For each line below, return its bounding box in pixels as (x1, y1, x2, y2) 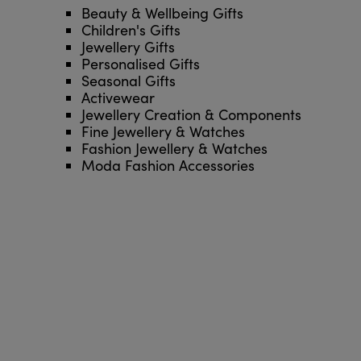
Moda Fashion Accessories (81, 156, 255, 176)
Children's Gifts (81, 20, 180, 40)
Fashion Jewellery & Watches (81, 139, 268, 159)
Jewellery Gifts (81, 37, 175, 57)
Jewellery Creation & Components (81, 105, 301, 125)
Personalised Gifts (81, 54, 200, 74)
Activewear (81, 88, 155, 108)
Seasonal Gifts (81, 71, 176, 91)
